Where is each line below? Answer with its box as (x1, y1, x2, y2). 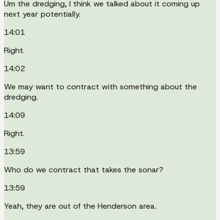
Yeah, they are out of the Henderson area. (4, 200, 156, 211)
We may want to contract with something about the (4, 81, 197, 92)
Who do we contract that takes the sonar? (4, 164, 164, 175)
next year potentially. (4, 8, 81, 19)
